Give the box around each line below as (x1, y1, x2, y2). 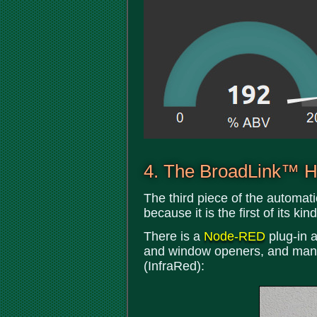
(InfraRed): (144, 259, 204, 273)
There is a (144, 229, 204, 243)
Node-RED (204, 229, 265, 243)
